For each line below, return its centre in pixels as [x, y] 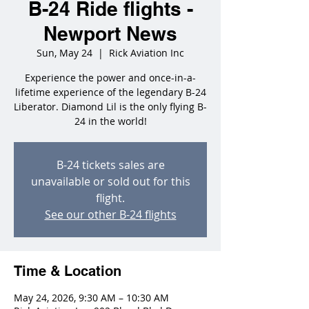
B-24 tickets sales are [110, 165]
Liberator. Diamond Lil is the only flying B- [110, 107]
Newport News [110, 33]
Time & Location [68, 271]
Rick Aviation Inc [147, 53]
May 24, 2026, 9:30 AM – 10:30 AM [91, 298]
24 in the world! [110, 121]
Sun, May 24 [64, 53]
